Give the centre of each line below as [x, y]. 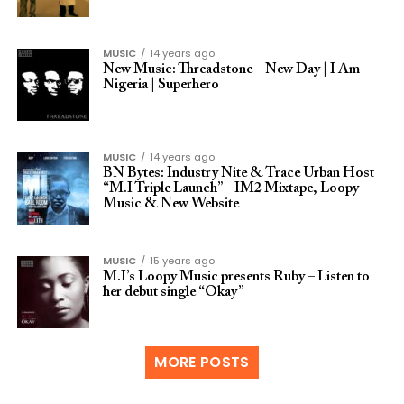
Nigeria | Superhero [161, 85]
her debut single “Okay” [173, 292]
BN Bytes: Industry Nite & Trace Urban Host [238, 173]
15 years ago [182, 261]
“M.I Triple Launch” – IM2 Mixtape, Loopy [230, 188]
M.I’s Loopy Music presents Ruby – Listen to [236, 277]
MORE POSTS [202, 362]
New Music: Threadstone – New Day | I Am [231, 69]
